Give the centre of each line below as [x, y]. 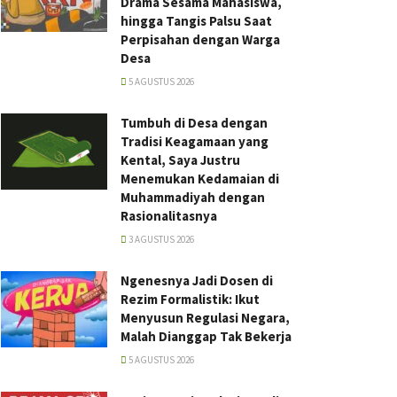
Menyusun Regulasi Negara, [205, 318]
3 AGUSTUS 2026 [160, 239]
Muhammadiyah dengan [193, 197]
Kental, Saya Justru [180, 160]
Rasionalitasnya [169, 216]
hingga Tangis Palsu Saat [196, 21]
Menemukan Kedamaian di [200, 179]
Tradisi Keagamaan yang [195, 141]
